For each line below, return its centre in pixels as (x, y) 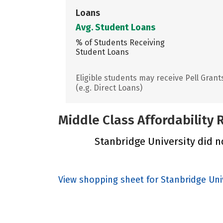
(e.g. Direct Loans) (109, 88)
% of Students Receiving (120, 42)
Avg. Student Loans (115, 27)
